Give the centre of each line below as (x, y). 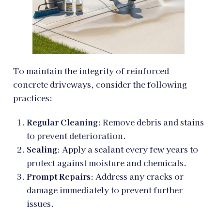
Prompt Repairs (58, 176)
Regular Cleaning (62, 122)
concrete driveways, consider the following (100, 84)
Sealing (42, 149)
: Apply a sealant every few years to (127, 149)
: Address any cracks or (137, 176)
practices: (32, 98)
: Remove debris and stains (151, 122)
